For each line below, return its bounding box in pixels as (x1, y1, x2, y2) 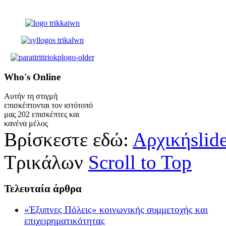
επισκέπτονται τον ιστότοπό (4, 101, 93, 110)
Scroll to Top (88, 151, 192, 174)
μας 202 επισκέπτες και (4, 110, 79, 119)
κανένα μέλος (4, 119, 48, 128)
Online (30, 71, 61, 82)
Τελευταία (4, 183, 50, 195)
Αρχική (133, 129, 191, 151)
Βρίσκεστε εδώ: (4, 129, 133, 151)
